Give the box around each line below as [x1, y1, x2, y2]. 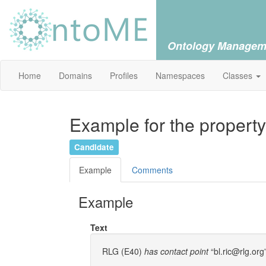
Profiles [110, 69, 138, 81]
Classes [223, 69, 255, 81]
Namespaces [156, 69, 205, 81]
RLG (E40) [102, 245, 142, 257]
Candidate [74, 141, 115, 153]
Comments [132, 164, 173, 176]
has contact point [142, 245, 211, 257]
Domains [59, 69, 92, 81]
